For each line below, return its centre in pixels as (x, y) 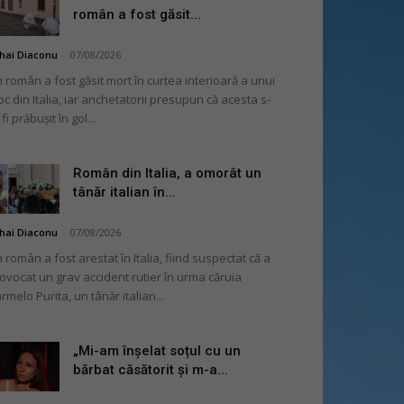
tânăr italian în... (124, 192)
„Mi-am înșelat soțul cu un (157, 351)
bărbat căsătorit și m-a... (151, 370)
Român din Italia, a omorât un (167, 173)
